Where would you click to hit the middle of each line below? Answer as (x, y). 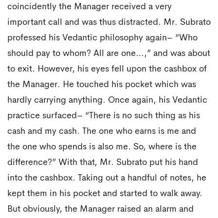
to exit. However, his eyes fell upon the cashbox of (107, 69)
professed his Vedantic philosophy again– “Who (102, 38)
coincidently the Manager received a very (90, 7)
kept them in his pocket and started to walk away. (105, 193)
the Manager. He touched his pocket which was (102, 84)
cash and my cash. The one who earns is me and (102, 131)
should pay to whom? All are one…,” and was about (109, 53)
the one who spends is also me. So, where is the (102, 147)
